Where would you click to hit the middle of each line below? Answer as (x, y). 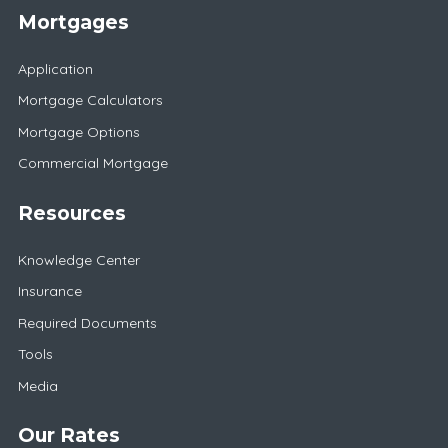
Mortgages (73, 21)
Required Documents (87, 322)
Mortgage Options (78, 131)
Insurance (49, 291)
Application (55, 68)
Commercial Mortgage (92, 163)
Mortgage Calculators (90, 100)
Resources (71, 212)
